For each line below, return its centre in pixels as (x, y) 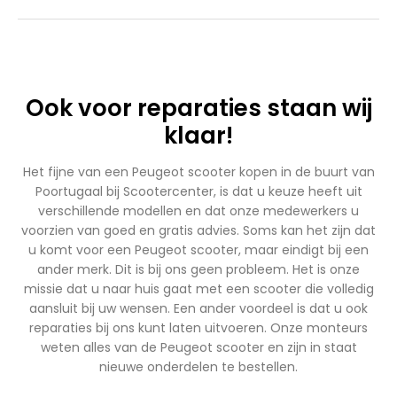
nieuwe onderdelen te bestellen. (198, 367)
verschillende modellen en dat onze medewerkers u (198, 211)
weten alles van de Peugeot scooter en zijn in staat (198, 347)
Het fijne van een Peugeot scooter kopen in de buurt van (198, 172)
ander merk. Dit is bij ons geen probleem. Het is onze (198, 269)
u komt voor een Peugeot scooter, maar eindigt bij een (198, 250)
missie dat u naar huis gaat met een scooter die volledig (198, 289)
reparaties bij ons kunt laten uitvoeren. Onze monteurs (198, 328)
